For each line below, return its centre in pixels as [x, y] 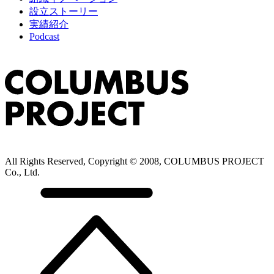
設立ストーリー [64, 11]
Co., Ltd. [22, 172]
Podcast [44, 36]
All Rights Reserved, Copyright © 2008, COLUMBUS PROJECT [135, 161]
